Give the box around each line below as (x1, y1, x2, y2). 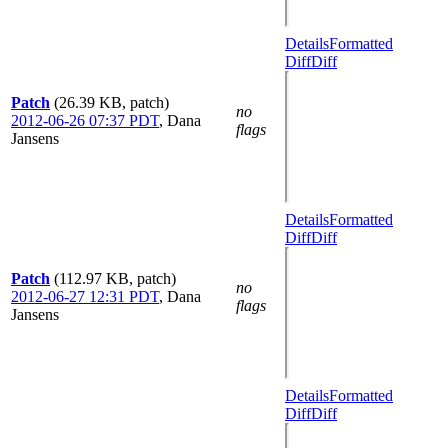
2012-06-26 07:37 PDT (11, 112, 159, 129)
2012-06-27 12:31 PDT (11, 288, 159, 305)
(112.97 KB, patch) (54, 270, 176, 287)
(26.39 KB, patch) (54, 94, 169, 111)
